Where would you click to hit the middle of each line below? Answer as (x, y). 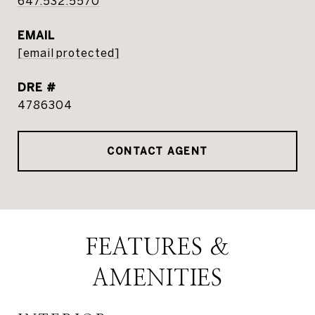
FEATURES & (157, 247)
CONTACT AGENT (157, 151)
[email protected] (69, 53)
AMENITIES (157, 278)
